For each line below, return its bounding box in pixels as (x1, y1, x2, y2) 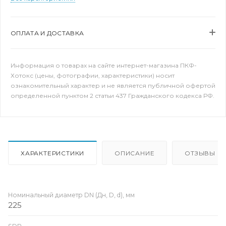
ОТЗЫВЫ (185, 149, 216, 157)
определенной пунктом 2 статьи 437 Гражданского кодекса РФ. (11, 92, 214, 99)
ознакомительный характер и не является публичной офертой (11, 82, 215, 89)
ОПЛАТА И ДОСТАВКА (11, 29, 84, 37)
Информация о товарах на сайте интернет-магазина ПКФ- (11, 62, 197, 69)
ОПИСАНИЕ (115, 149, 155, 157)
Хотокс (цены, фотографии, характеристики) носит (11, 72, 175, 79)
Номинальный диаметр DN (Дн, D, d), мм (8, 191, 135, 199)
